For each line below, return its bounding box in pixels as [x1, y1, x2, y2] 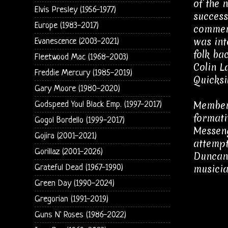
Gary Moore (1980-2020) [34, 83, 120, 94]
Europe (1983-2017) [34, 20, 99, 31]
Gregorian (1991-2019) [34, 194, 108, 204]
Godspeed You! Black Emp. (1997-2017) [34, 99, 162, 109]
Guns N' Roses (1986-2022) [34, 210, 126, 220]
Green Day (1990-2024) [34, 178, 115, 188]
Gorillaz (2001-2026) [34, 147, 103, 157]
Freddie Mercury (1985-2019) [34, 68, 132, 78]
